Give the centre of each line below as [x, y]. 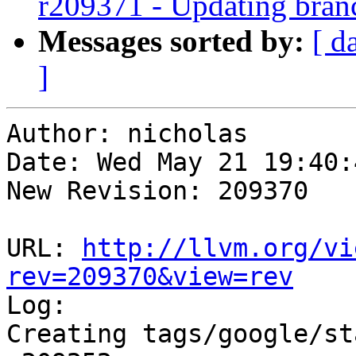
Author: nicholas [127, 134]
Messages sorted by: [171, 41]
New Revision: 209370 [157, 191]
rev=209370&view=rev [150, 277]
